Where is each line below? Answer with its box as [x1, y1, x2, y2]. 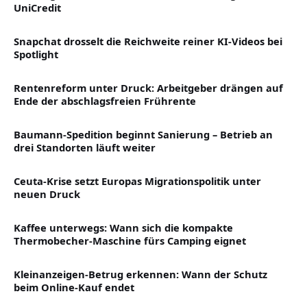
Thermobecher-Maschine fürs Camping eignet [14, 233, 246, 247]
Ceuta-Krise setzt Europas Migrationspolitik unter [14, 173, 261, 188]
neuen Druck [14, 186, 80, 201]
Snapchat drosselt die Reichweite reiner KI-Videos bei [14, 34, 282, 48]
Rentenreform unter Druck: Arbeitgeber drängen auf [14, 80, 283, 95]
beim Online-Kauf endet [14, 280, 134, 294]
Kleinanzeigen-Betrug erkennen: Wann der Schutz [14, 267, 267, 281]
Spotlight [14, 47, 58, 61]
